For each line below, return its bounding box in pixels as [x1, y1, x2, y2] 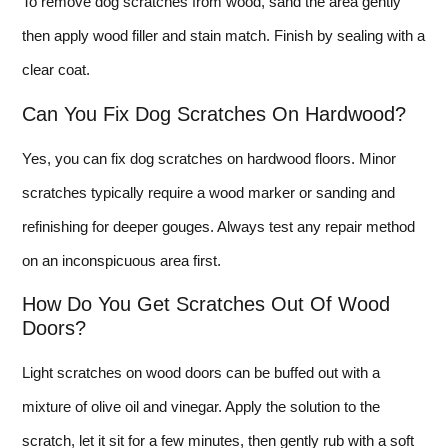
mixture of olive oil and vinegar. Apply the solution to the [22, 398, 380, 416]
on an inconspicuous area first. [22, 251, 221, 269]
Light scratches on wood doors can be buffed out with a [22, 364, 380, 382]
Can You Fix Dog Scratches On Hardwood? [22, 102, 406, 125]
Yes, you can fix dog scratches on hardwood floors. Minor [22, 149, 396, 167]
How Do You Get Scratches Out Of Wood [22, 293, 390, 316]
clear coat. [22, 61, 90, 79]
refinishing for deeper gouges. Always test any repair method [22, 217, 415, 235]
